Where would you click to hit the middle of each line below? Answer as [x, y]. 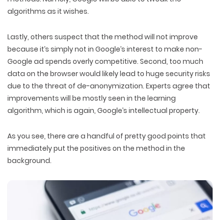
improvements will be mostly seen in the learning [92, 98]
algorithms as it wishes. [48, 11]
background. [29, 161]
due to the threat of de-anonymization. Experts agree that [109, 86]
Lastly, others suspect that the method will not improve [103, 37]
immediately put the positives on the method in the [96, 148]
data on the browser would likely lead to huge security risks [109, 74]
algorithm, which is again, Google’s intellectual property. [104, 110]
